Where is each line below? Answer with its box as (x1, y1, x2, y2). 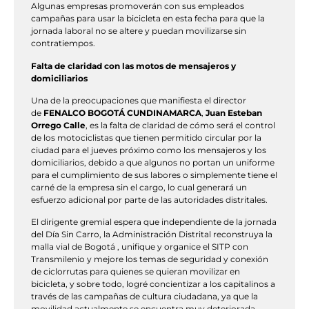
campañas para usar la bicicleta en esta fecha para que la (31, 13, 265, 24)
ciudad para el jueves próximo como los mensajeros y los (31, 145, 266, 156)
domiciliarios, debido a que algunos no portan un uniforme (31, 157, 275, 168)
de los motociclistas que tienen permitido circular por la (31, 132, 261, 143)
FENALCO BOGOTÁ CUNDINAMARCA (43, 108, 201, 119)
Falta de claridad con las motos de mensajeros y (31, 60, 236, 71)
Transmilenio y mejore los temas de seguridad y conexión (31, 254, 268, 265)
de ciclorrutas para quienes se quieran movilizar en (31, 266, 240, 277)
